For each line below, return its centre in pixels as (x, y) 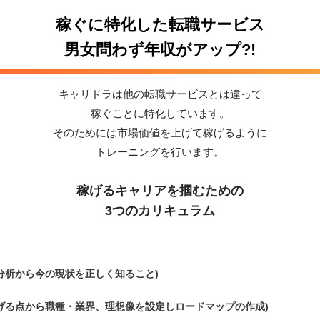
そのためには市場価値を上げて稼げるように (160, 132)
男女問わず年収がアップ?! (160, 49)
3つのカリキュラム (160, 210)
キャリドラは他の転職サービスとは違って (160, 94)
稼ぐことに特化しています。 (160, 113)
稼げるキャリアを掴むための (160, 190)
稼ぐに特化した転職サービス (160, 24)
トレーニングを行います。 (160, 151)
